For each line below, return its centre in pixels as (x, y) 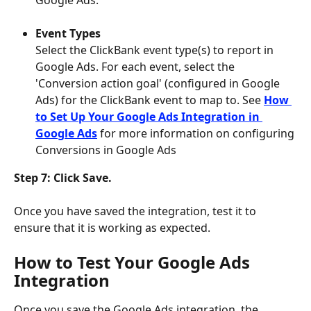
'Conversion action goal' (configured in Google (159, 84)
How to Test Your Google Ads (134, 262)
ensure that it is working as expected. (112, 228)
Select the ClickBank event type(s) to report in (156, 50)
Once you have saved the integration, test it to (136, 211)
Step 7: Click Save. (64, 178)
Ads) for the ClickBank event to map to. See (150, 100)
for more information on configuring (199, 134)
